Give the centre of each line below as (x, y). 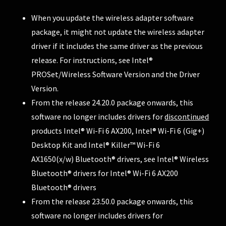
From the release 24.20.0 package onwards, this (112, 102)
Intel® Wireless (183, 159)
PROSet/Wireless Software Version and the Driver (116, 74)
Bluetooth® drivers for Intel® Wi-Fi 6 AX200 (105, 173)
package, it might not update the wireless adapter (118, 32)
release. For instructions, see (82, 60)
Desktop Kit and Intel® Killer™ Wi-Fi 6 (96, 145)
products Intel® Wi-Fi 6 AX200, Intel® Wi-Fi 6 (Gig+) (118, 130)
